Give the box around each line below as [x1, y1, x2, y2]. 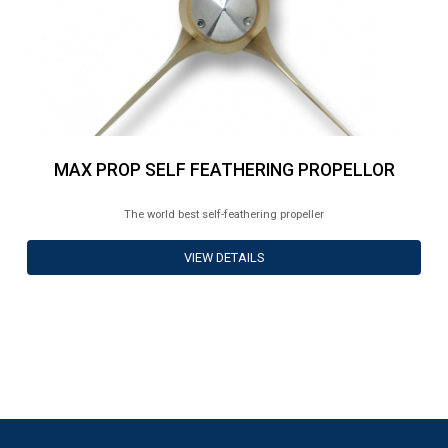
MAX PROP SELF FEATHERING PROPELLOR [53, 160, 395, 180]
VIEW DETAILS [184, 250, 264, 265]
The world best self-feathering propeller [124, 208, 324, 221]
